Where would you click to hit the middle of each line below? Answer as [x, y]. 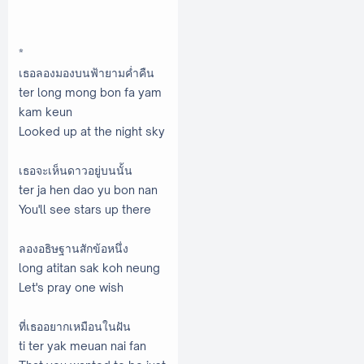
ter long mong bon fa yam [90, 92]
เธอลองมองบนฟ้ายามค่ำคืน [91, 72]
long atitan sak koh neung [89, 267]
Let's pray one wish [71, 287]
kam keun [45, 111]
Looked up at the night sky [92, 131]
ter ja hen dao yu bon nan [88, 189]
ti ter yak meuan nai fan [82, 345]
